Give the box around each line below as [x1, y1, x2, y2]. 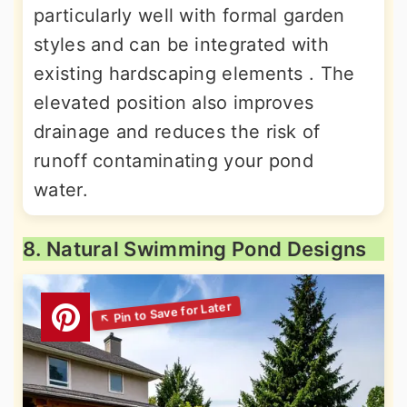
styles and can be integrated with [34, 34, 329, 56]
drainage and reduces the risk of [34, 121, 321, 144]
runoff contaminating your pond [34, 150, 313, 173]
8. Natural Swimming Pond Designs [23, 237, 367, 262]
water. [34, 179, 88, 202]
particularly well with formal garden [34, 5, 345, 27]
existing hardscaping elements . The [34, 63, 355, 85]
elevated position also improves [34, 92, 314, 114]
